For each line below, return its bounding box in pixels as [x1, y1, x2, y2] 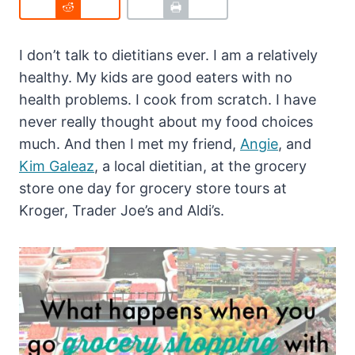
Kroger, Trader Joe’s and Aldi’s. [19, 202, 224, 219]
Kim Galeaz [19, 158, 94, 175]
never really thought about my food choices [19, 113, 313, 131]
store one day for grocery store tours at [19, 180, 287, 197]
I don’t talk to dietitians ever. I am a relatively [19, 47, 318, 64]
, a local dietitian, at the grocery [94, 158, 307, 175]
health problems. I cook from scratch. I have [19, 91, 316, 109]
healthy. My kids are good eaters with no [19, 69, 292, 86]
